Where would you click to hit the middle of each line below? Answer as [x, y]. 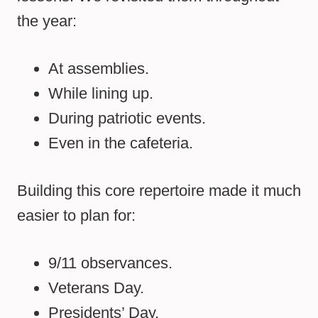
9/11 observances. [110, 263]
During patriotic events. [127, 119]
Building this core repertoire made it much [159, 191]
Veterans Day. [96, 288]
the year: [47, 21]
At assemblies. [99, 69]
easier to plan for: [76, 216]
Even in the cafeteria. [121, 143]
